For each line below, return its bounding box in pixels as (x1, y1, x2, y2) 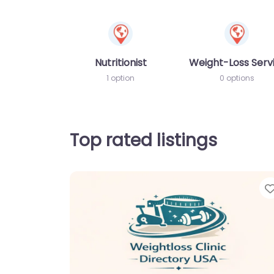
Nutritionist (94, 55, 147, 70)
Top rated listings (70, 128, 217, 152)
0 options (219, 72, 254, 83)
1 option (106, 72, 135, 83)
